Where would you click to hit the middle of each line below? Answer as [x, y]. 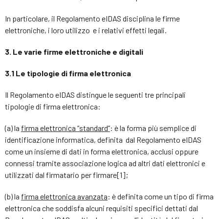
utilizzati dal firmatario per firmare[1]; [66, 175]
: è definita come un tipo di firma [161, 196]
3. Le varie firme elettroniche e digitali [74, 52]
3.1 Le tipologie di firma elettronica [68, 73]
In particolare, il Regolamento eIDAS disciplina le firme [92, 18]
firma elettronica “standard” [66, 128]
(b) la [13, 196]
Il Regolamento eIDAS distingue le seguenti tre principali [95, 95]
